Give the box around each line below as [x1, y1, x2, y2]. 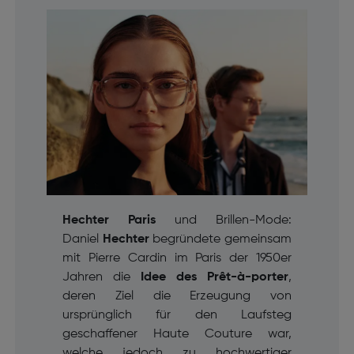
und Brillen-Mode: [155, 214, 292, 228]
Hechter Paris [62, 214, 156, 228]
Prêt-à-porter [207, 271, 289, 284]
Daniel [62, 233, 99, 247]
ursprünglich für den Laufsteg [62, 309, 292, 322]
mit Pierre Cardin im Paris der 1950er [62, 252, 292, 265]
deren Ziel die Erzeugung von [62, 290, 292, 303]
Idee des [141, 271, 198, 284]
